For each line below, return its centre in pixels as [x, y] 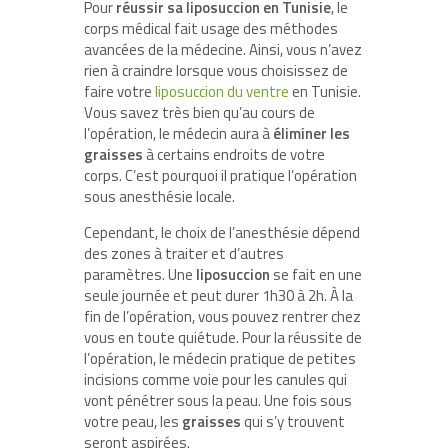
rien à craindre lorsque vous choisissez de [216, 70]
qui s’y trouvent [293, 421]
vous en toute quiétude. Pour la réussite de [223, 337]
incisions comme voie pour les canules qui [215, 379]
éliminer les [311, 133]
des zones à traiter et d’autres [184, 253]
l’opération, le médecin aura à [178, 133]
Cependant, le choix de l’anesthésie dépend [222, 232]
